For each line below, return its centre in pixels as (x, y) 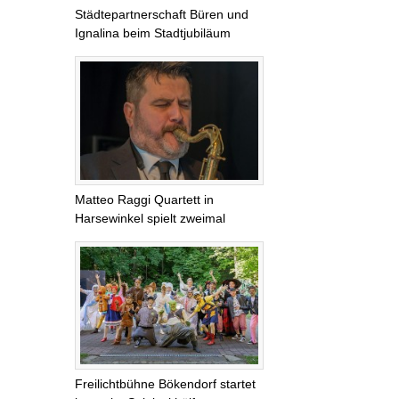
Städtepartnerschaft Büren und (162, 15)
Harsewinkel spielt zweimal (150, 218)
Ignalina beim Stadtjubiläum (153, 33)
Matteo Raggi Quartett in (144, 199)
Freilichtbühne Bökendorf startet (165, 384)
